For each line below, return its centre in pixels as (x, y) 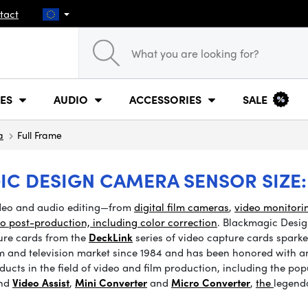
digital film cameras (181, 207)
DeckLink (111, 237)
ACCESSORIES (165, 99)
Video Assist (41, 283)
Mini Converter (111, 283)
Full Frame (40, 135)
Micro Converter (211, 283)
